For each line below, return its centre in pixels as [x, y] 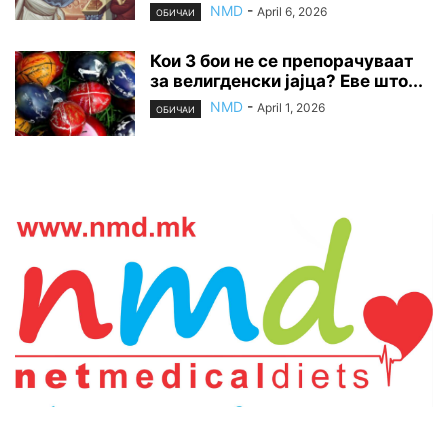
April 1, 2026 [291, 108]
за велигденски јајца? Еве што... [286, 81]
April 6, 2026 [292, 12]
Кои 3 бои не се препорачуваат [281, 61]
